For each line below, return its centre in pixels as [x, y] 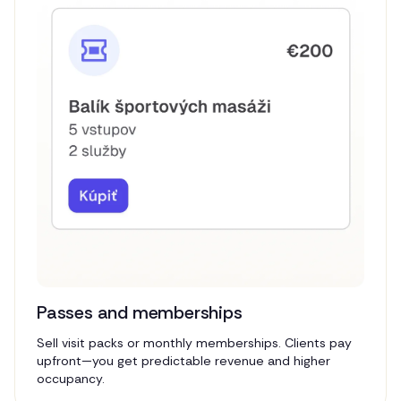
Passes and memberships [140, 313]
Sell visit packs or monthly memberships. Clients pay [194, 343]
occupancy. [71, 379]
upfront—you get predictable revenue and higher [183, 361]
